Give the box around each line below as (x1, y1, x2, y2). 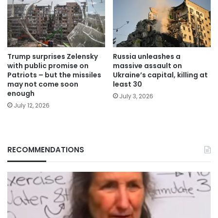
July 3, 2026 (119, 92, 153, 101)
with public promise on (7, 61, 89, 71)
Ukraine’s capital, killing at (113, 70, 208, 80)
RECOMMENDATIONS (7, 145, 84, 155)
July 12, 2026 (14, 101, 50, 110)
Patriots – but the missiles (7, 70, 101, 80)
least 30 (113, 79, 142, 90)
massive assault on (113, 61, 182, 71)
